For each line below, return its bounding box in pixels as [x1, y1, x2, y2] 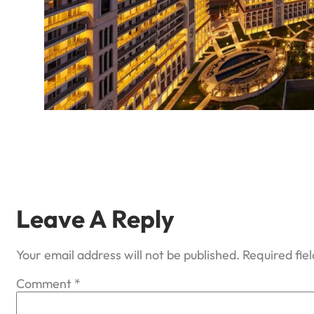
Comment [16, 275, 74, 292]
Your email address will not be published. [16, 246, 240, 263]
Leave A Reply [16, 203, 175, 234]
